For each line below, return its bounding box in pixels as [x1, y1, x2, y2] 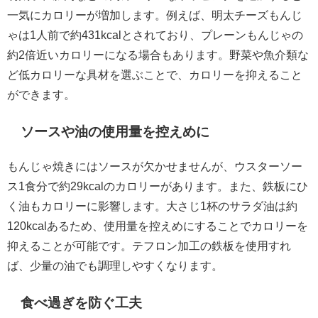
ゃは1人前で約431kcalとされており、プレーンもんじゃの [7, 29, 303, 41]
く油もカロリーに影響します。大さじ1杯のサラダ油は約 [7, 200, 297, 212]
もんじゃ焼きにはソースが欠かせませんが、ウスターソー [7, 160, 302, 172]
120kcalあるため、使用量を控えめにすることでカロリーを [7, 220, 308, 232]
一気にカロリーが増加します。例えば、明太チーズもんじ [7, 9, 302, 21]
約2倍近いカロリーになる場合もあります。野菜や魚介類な [7, 49, 309, 61]
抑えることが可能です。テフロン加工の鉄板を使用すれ [7, 240, 291, 252]
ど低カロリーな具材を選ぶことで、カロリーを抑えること [7, 69, 302, 81]
